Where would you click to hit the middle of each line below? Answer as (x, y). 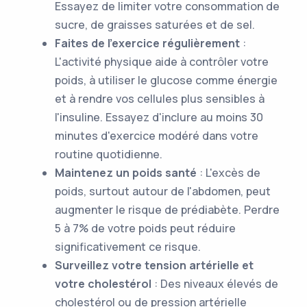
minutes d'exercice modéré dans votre (157, 136)
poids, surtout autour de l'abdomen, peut (163, 191)
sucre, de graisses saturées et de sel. (155, 25)
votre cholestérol (103, 284)
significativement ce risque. (128, 247)
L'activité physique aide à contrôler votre (162, 62)
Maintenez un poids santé (126, 173)
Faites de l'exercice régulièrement (147, 43)
